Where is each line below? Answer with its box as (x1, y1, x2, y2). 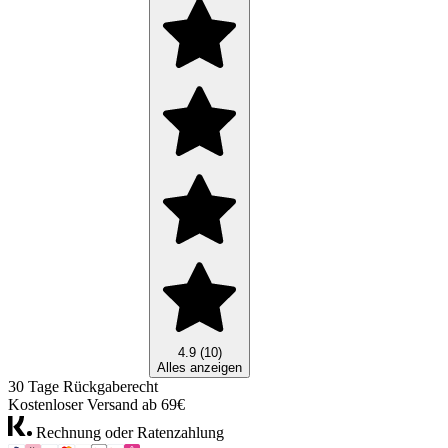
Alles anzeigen (157, 360, 242, 376)
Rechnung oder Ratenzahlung (32, 424, 224, 442)
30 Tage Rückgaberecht (8, 378, 158, 396)
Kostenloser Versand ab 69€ (8, 396, 185, 414)
